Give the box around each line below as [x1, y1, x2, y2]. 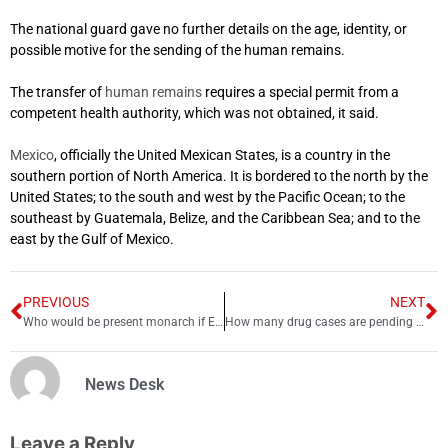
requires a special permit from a [202, 84, 399, 101]
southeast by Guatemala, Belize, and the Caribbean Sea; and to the [10, 210, 420, 227]
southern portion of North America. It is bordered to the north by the [10, 168, 428, 185]
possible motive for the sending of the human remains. [10, 42, 345, 59]
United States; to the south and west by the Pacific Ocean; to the [10, 189, 405, 206]
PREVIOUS [23, 294, 89, 311]
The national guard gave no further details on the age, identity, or [10, 21, 407, 38]
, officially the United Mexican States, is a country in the [54, 147, 390, 164]
